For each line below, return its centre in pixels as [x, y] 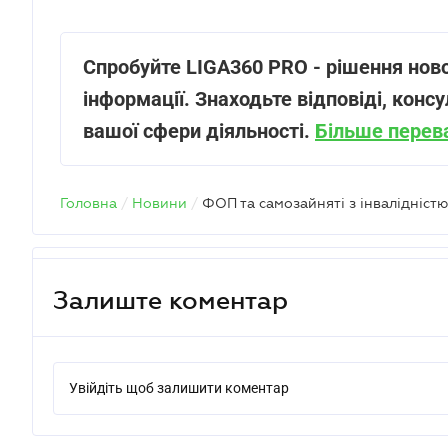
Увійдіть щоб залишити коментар [179, 388]
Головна [88, 203]
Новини [159, 203]
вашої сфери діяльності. [199, 131]
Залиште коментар [170, 299]
